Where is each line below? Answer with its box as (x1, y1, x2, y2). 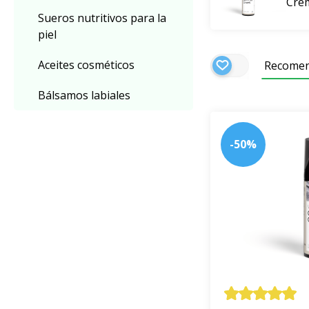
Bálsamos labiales (38, 88, 130, 103)
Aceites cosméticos (38, 57, 134, 72)
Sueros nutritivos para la (38, 10, 166, 26)
